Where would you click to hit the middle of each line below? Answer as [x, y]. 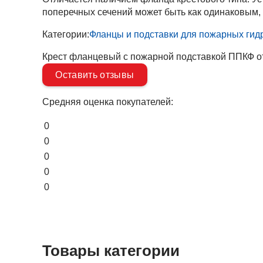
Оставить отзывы [95, 75]
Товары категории [111, 251]
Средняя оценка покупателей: [108, 102]
